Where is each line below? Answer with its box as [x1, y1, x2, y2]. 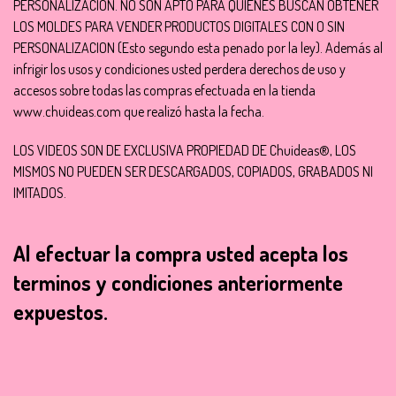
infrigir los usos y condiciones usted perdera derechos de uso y [13, 60, 346, 78]
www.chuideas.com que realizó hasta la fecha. [13, 103, 264, 120]
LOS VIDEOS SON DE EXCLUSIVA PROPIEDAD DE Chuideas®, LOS [13, 141, 356, 159]
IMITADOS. [13, 184, 66, 202]
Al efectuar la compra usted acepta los [13, 240, 348, 267]
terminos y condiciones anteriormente [13, 269, 343, 296]
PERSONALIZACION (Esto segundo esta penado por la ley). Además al [13, 39, 383, 57]
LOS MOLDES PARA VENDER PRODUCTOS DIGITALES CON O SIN [13, 18, 345, 35]
